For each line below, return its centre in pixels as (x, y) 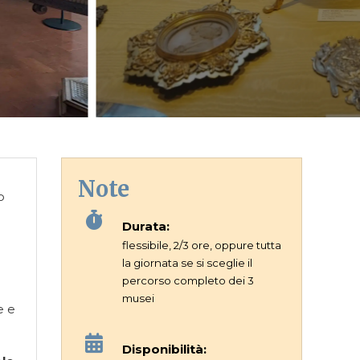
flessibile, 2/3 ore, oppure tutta (202, 245)
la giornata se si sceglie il (187, 263)
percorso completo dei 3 (188, 280)
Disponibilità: (164, 349)
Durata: (146, 226)
